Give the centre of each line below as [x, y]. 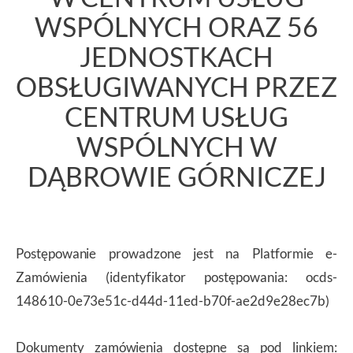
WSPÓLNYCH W [176, 146]
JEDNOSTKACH [176, 56]
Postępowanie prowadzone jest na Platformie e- [176, 253]
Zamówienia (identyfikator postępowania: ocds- [176, 277]
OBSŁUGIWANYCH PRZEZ [176, 86]
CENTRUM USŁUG [176, 116]
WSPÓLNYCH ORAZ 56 [176, 26]
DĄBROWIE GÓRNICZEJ [176, 176]
